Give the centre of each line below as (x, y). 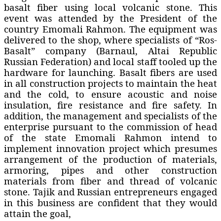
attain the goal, (37, 213)
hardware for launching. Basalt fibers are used (110, 72)
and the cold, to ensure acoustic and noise (110, 94)
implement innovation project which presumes (110, 148)
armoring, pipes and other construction (110, 170)
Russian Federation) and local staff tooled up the (110, 61)
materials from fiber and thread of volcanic (110, 181)
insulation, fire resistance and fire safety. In (110, 105)
